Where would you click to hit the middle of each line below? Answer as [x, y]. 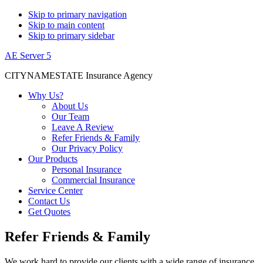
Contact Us [49, 201]
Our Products [53, 159]
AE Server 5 [28, 55]
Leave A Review [83, 127]
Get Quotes [49, 212]
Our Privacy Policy [87, 148]
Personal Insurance [87, 169]
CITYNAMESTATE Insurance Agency [79, 75]
